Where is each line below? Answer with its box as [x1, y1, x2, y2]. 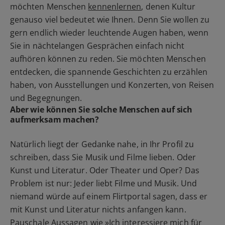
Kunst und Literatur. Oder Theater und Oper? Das [10, 165, 199, 176]
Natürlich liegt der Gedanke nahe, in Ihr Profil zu [10, 139, 194, 150]
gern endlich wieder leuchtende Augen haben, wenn [10, 27, 208, 39]
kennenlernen [88, 1, 142, 13]
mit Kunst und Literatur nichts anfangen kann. [10, 204, 186, 215]
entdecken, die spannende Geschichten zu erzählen [10, 66, 207, 78]
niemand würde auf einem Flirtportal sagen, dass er [10, 191, 207, 202]
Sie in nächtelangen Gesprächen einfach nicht [10, 40, 185, 52]
